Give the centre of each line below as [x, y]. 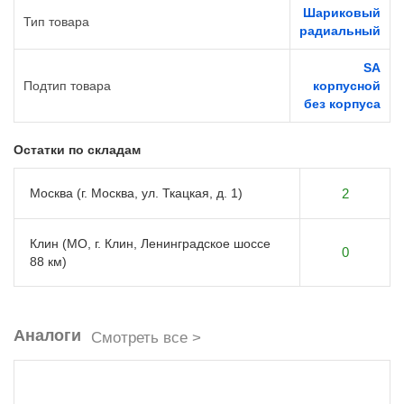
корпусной [347, 86]
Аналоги [47, 336]
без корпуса [342, 104]
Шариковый [342, 13]
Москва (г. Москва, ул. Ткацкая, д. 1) [136, 193]
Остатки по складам [77, 150]
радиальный [340, 31]
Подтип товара [67, 86]
